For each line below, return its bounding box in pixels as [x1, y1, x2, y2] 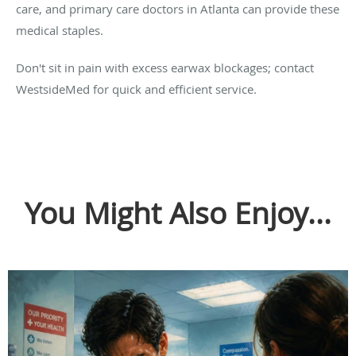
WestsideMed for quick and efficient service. [16, 80, 257, 97]
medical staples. [16, 21, 103, 38]
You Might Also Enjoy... [25, 192, 331, 233]
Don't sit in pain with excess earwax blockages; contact [16, 59, 314, 75]
